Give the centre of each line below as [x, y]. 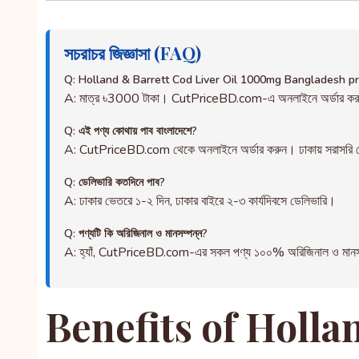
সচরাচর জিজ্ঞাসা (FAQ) [133, 53]
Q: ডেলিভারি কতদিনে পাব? [115, 182]
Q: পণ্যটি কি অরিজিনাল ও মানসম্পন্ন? [136, 234]
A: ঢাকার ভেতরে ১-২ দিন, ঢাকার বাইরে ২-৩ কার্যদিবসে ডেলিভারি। [200, 201]
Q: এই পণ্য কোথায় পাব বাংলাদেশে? [131, 131]
